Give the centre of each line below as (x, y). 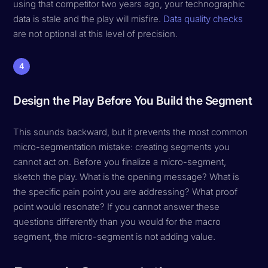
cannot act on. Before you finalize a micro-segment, (120, 162)
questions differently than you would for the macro (117, 221)
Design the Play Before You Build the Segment (133, 100)
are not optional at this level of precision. (96, 33)
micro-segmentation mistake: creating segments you (122, 147)
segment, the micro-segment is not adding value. (115, 236)
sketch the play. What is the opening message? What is (127, 176)
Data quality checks (203, 19)
